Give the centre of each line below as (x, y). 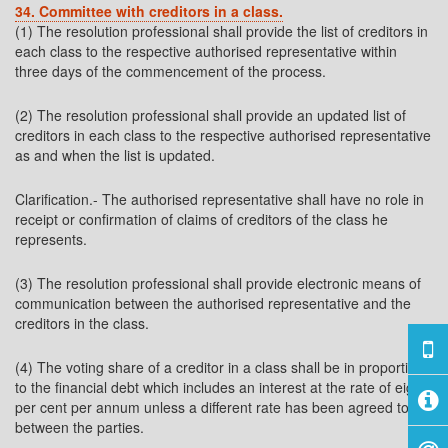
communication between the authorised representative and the (213, 303)
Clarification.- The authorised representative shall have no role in (219, 199)
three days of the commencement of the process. (170, 71)
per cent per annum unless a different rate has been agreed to (212, 407)
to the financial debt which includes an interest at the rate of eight (220, 387)
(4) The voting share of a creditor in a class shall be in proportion (219, 367)
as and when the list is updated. (115, 155)
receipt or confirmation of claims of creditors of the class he (201, 219)
